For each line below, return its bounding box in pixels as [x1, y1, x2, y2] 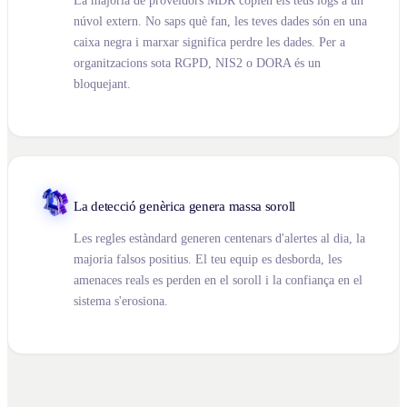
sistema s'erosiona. [74, 293, 168, 308]
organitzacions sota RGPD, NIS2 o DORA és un [74, 55, 321, 70]
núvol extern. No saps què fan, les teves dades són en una [74, 14, 367, 28]
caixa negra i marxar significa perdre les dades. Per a [74, 35, 345, 49]
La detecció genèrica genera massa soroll [74, 198, 295, 213]
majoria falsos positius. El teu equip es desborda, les [74, 252, 342, 266]
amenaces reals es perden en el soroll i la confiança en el [74, 273, 362, 287]
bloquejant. [74, 76, 131, 91]
